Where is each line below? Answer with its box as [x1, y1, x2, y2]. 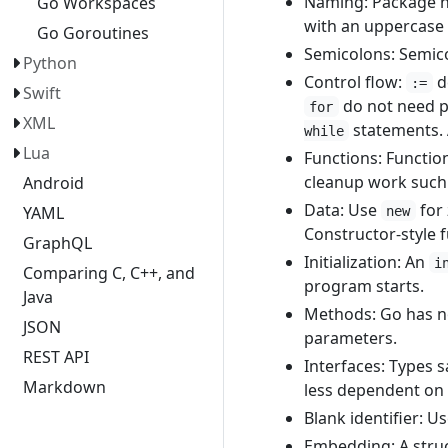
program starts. [304, 274, 424, 297]
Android [23, 172, 85, 194]
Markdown [23, 376, 107, 398]
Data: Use [304, 198, 381, 221]
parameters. [304, 326, 397, 349]
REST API [23, 346, 90, 368]
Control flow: [304, 70, 406, 93]
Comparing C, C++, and [23, 262, 196, 284]
